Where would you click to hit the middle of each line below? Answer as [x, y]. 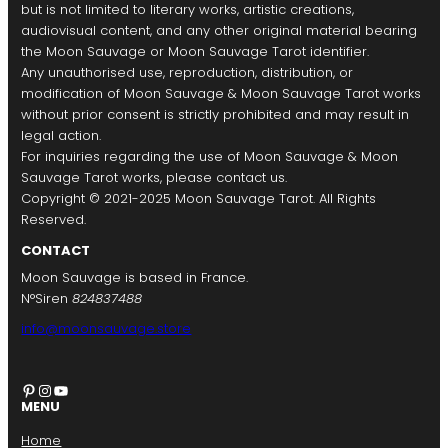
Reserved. [54, 220]
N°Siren [47, 299]
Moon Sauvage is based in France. [135, 278]
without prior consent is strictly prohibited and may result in [215, 115]
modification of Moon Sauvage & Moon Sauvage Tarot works [221, 94]
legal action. [61, 136]
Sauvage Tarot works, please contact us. [154, 178]
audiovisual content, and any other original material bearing [219, 31]
